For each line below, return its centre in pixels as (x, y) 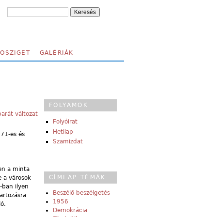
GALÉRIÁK (56, 53)
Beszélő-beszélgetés (81, 193)
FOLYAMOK (69, 105)
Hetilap (63, 132)
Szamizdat (68, 142)
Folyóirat (65, 122)
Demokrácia (70, 210)
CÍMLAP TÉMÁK (77, 178)
